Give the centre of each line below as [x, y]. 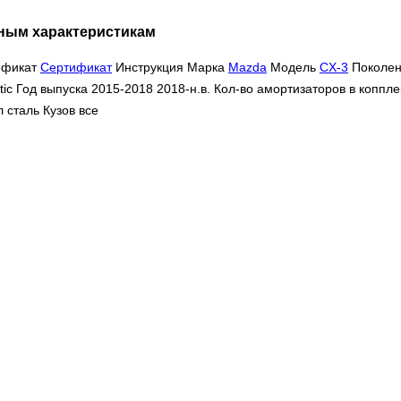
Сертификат [76, 68]
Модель [293, 68]
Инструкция [149, 68]
